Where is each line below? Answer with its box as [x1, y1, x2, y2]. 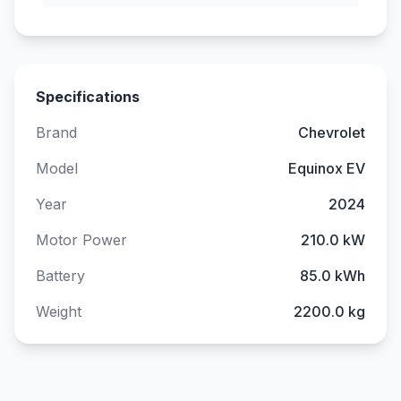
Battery [36, 267, 85, 285]
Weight [36, 303, 81, 320]
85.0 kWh [300, 267, 365, 285]
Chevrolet [298, 124, 365, 141]
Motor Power [36, 231, 127, 249]
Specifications [36, 88, 140, 106]
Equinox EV [288, 159, 365, 177]
